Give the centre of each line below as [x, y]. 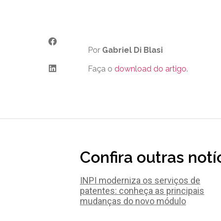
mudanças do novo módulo [133, 201]
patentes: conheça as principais [142, 191]
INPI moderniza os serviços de [140, 181]
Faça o [101, 69]
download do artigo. [151, 69]
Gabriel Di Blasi [132, 50]
